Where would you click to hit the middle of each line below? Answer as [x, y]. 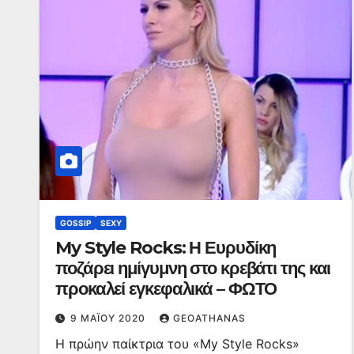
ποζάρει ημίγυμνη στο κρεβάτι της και [193, 268]
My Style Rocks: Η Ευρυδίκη [166, 248]
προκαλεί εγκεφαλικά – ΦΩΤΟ [166, 289]
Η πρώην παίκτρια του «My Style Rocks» [177, 344]
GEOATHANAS [209, 318]
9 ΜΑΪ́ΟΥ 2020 [109, 318]
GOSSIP [75, 223]
